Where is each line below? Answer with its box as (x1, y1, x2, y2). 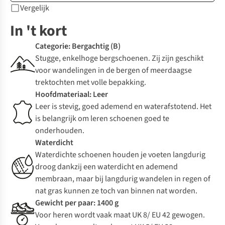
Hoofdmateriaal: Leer (35, 89, 108, 100)
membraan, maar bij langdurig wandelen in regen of (35, 173, 210, 185)
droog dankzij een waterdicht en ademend (35, 161, 178, 173)
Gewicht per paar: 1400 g (35, 197, 119, 209)
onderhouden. (35, 125, 84, 137)
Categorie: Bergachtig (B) (35, 41, 121, 52)
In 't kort (10, 20, 67, 42)
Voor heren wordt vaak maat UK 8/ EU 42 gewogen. (35, 209, 205, 221)
